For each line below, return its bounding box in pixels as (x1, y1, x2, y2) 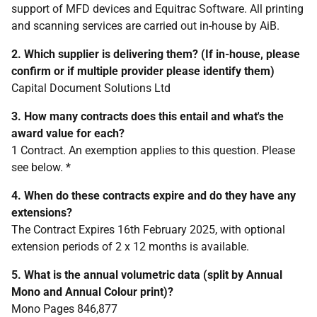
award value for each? (11, 127, 125, 140)
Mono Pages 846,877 (11, 302, 117, 316)
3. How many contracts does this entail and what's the (11, 110, 284, 123)
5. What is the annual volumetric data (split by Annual (11, 268, 282, 282)
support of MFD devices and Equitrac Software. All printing (11, 2, 304, 16)
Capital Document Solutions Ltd (11, 81, 171, 95)
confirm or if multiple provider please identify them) (11, 64, 275, 78)
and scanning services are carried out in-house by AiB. (11, 19, 279, 33)
